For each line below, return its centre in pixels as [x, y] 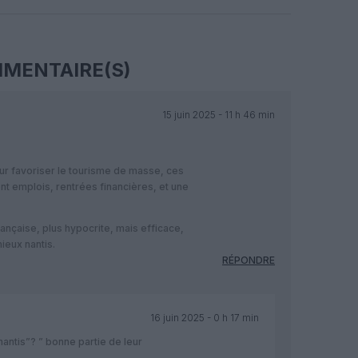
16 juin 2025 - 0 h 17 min [204, 318]
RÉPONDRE [249, 261]
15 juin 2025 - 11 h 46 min [218, 115]
